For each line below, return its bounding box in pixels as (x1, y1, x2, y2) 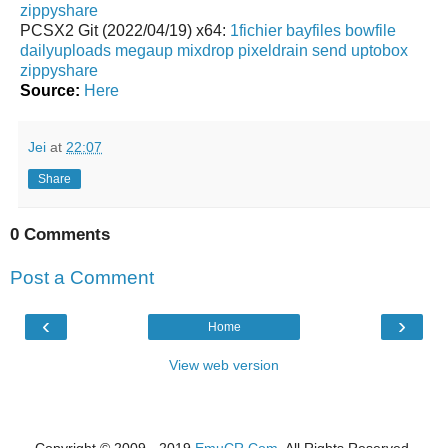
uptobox (351, 41, 408, 59)
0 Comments (10, 224, 110, 244)
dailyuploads (20, 41, 111, 59)
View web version (169, 356, 279, 373)
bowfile (345, 21, 396, 39)
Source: (20, 81, 80, 99)
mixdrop (177, 41, 234, 59)
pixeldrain (238, 41, 308, 59)
